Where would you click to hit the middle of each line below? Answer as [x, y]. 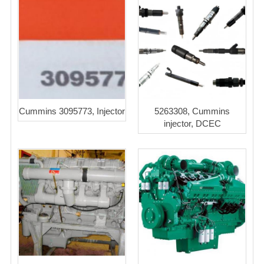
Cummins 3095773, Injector [72, 111]
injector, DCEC [192, 124]
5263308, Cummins [192, 111]
